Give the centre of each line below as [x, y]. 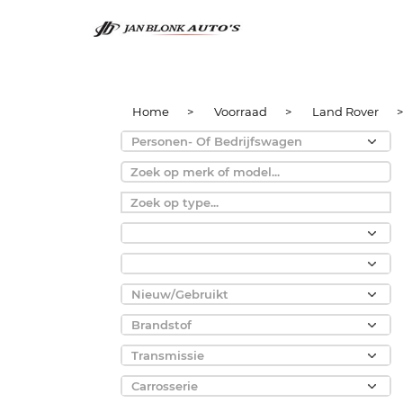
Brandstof [164, 325]
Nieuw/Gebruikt [182, 294]
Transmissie [170, 355]
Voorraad [241, 112]
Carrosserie [167, 386]
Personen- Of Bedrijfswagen [219, 141]
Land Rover [345, 112]
